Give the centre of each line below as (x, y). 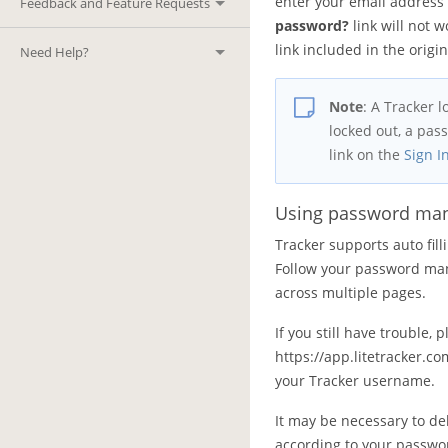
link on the (366, 154)
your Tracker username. (355, 380)
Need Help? (54, 52)
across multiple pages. (350, 292)
